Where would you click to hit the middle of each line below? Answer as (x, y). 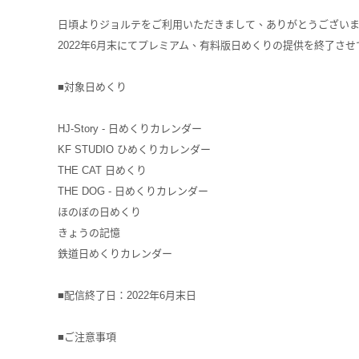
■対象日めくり (92, 87)
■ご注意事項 (87, 337)
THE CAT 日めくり (102, 170)
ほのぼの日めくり (99, 212)
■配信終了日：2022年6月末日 (127, 295)
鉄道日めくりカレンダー (115, 253)
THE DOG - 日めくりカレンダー (133, 191)
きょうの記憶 (89, 232)
